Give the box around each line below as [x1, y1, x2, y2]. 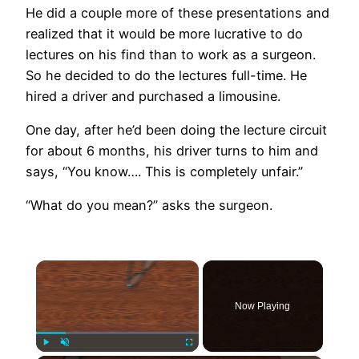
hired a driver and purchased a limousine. [26, 87, 280, 104]
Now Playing [235, 301, 291, 313]
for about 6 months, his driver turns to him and [26, 142, 318, 159]
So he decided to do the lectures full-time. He [26, 67, 307, 83]
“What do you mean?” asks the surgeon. [26, 197, 272, 214]
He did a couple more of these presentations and [26, 4, 329, 21]
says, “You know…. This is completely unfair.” [26, 163, 303, 179]
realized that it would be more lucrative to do [26, 25, 303, 42]
